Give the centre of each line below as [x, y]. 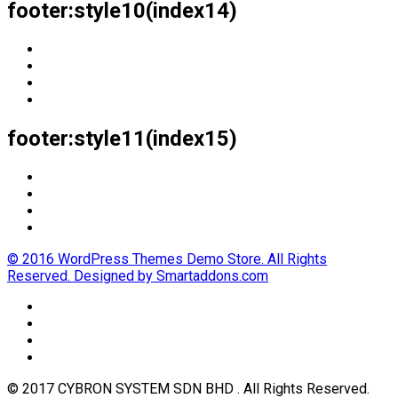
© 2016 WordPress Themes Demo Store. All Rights [167, 259]
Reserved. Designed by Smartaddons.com [138, 275]
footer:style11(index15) [122, 138]
